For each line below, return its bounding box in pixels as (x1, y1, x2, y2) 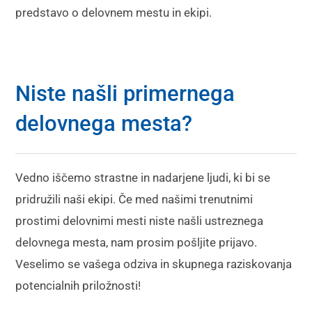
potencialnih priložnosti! (15, 279, 141, 293)
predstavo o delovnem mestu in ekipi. (15, 5, 212, 19)
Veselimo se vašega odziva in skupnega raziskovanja (15, 257, 292, 272)
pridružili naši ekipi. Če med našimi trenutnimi (15, 192, 253, 207)
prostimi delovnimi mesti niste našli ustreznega (15, 214, 264, 228)
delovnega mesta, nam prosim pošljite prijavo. (15, 235, 258, 250)
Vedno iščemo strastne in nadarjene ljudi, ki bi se (15, 171, 271, 185)
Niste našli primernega (15, 80, 235, 107)
